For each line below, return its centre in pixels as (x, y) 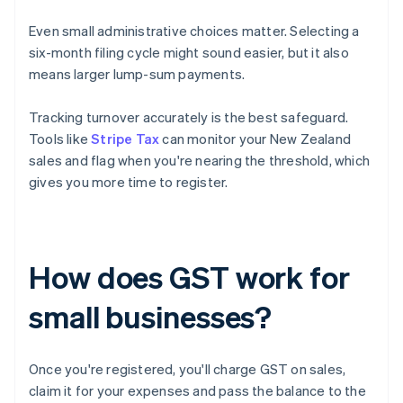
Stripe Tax (125, 139)
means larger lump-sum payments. (137, 74)
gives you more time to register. (129, 182)
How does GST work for (189, 277)
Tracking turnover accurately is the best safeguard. (189, 117)
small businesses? (151, 317)
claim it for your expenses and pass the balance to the (197, 391)
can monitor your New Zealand (255, 139)
